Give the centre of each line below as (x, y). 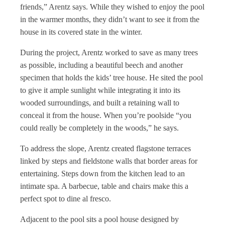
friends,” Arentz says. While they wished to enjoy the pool (112, 7)
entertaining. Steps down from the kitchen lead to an (102, 174)
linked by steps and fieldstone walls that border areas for (109, 161)
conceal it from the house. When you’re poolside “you (106, 115)
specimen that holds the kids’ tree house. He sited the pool (111, 78)
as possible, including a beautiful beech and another (101, 65)
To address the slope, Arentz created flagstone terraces (105, 148)
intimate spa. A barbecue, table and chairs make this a (104, 186)
